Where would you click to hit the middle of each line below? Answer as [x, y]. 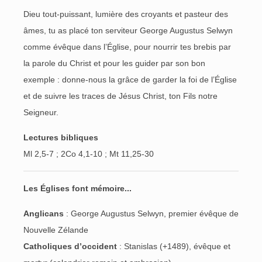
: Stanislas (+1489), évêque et [174, 246]
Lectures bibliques [61, 137]
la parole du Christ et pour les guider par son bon [114, 63]
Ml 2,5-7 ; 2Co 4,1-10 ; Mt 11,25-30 [89, 154]
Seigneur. [41, 112]
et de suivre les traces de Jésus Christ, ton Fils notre [120, 96]
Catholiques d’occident [70, 246]
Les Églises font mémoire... [77, 188]
